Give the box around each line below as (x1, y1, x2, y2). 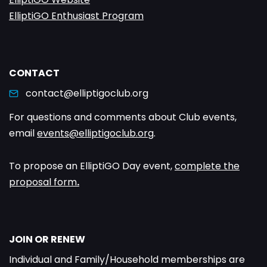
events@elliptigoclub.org (37, 126, 154, 141)
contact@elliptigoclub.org (26, 86, 148, 101)
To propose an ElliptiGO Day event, (9, 159, 175, 173)
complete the (175, 159, 240, 173)
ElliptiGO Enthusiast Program (9, 9, 144, 23)
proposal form (9, 175, 77, 190)
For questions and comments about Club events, (9, 110, 237, 125)
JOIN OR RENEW (9, 232, 85, 247)
